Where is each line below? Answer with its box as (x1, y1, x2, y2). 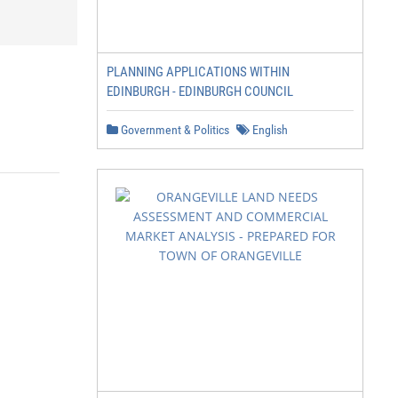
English (250, 123, 288, 137)
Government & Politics (118, 123, 229, 137)
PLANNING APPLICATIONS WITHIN (107, 64, 290, 80)
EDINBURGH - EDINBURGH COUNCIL (107, 84, 293, 99)
